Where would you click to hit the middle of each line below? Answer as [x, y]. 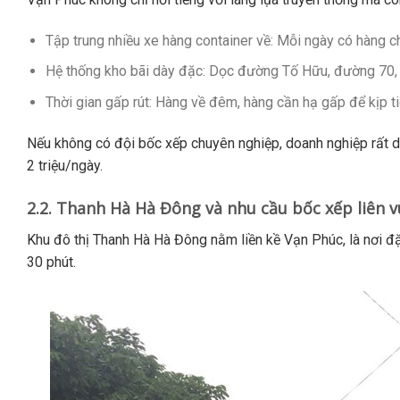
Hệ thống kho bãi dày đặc [124, 71]
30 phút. [51, 262]
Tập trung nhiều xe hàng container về [158, 40]
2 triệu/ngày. [65, 165]
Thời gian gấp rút [97, 102]
